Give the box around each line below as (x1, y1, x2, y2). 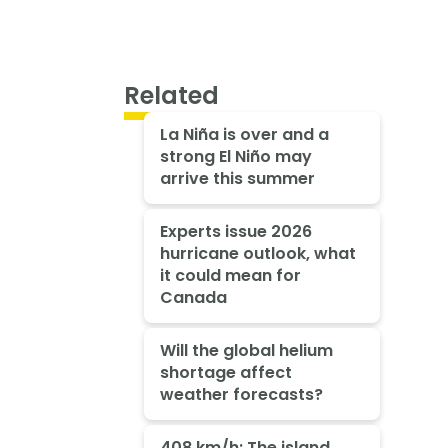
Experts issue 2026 (159, 219, 312, 243)
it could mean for (159, 263, 301, 287)
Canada (159, 285, 227, 309)
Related (124, 78, 219, 112)
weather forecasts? (159, 382, 323, 406)
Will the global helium (159, 338, 333, 362)
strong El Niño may (159, 145, 312, 169)
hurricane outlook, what (159, 241, 356, 265)
